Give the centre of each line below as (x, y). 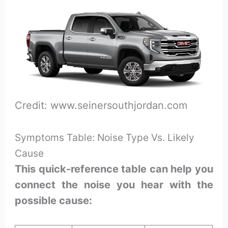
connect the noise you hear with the (114, 185)
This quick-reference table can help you (114, 169)
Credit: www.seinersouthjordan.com (101, 106)
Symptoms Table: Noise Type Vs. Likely (105, 138)
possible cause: (54, 201)
